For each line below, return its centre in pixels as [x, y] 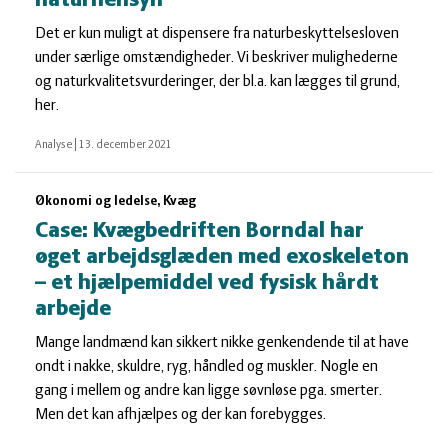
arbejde [73, 309]
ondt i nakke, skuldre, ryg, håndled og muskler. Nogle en [206, 367]
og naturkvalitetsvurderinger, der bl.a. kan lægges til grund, [217, 82]
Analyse [54, 145]
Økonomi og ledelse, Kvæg [115, 201]
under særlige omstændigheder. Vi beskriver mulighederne [216, 58]
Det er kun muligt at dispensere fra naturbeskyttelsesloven [217, 34]
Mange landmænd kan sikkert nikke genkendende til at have [222, 343]
